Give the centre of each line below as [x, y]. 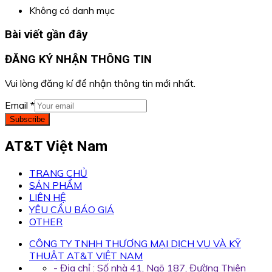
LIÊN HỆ [47, 198]
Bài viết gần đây [46, 35]
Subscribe [27, 120]
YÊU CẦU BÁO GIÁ [72, 210]
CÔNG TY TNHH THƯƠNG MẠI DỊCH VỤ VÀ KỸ [135, 244]
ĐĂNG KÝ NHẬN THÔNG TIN [78, 59]
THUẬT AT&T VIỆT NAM [86, 256]
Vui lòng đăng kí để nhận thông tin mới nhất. [100, 83]
